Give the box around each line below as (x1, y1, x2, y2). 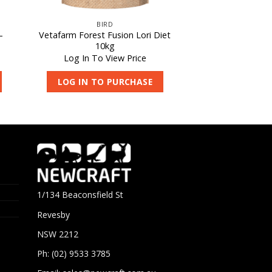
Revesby (37, 208, 70, 220)
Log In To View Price (63, 52, 146, 64)
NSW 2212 (37, 228, 78, 240)
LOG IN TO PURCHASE (57, 75, 153, 87)
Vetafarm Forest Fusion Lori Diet (39, 29, 171, 41)
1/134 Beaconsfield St (37, 189, 123, 201)
